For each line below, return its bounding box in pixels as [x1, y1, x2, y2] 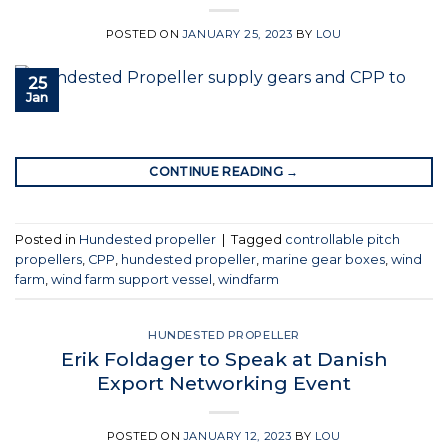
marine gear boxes [262, 252, 385, 268]
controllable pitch [285, 232, 400, 248]
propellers [15, 252, 82, 268]
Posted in [15, 232, 79, 248]
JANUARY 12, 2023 [183, 428, 292, 443]
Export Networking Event [97, 370, 351, 395]
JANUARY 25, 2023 [182, 26, 293, 41]
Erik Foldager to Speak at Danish [60, 346, 388, 371]
